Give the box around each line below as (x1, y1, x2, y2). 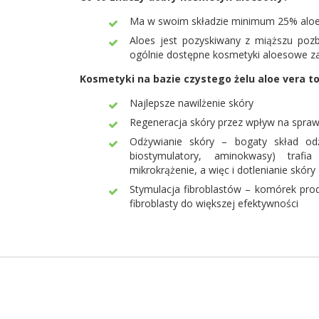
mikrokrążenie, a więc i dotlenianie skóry (130, 163, 315, 177)
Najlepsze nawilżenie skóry (130, 96, 253, 110)
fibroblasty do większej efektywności (130, 197, 298, 210)
